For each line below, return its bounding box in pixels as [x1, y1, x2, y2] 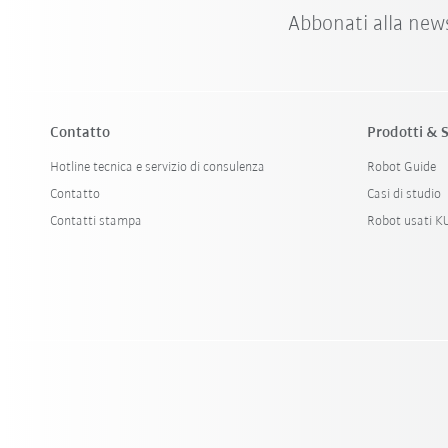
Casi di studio [367, 187, 442, 202]
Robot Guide [367, 160, 437, 175]
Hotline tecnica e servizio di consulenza [50, 160, 266, 175]
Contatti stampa [50, 214, 143, 229]
